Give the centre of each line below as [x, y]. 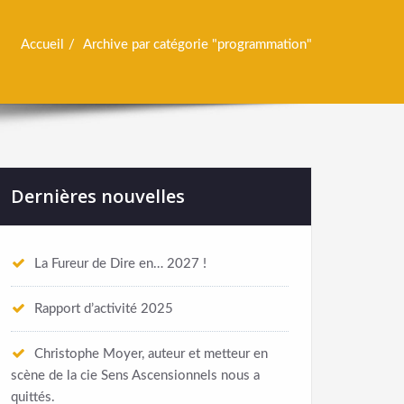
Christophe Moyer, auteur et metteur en [151, 354]
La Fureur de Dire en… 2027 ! [120, 264]
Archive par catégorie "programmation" [197, 45]
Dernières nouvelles [98, 197]
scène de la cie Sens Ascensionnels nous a [135, 376]
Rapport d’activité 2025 [104, 309]
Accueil [42, 45]
